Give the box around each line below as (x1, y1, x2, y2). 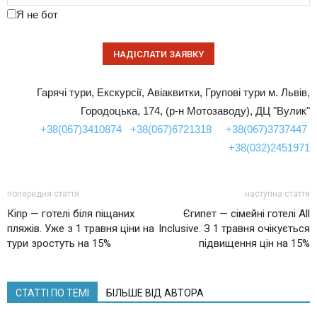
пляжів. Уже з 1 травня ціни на (7, 221, 154, 235)
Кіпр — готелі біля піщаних (7, 207, 134, 220)
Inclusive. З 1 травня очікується (158, 221, 310, 235)
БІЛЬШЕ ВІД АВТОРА (106, 287, 204, 299)
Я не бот (16, 8, 58, 21)
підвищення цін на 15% (199, 236, 310, 250)
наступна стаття (245, 188, 310, 199)
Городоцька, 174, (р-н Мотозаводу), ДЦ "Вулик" (81, 104, 310, 117)
